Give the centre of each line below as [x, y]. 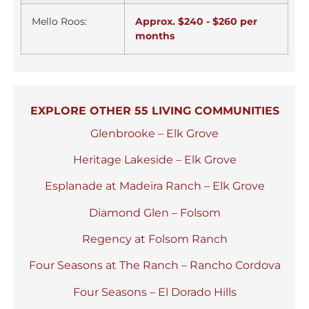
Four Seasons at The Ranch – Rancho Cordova [154, 266]
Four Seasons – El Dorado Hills [154, 292]
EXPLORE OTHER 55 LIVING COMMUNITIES [154, 111]
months [155, 36]
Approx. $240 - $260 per [196, 22]
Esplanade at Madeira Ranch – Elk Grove [154, 186]
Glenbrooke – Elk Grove [154, 133]
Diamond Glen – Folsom [154, 212]
